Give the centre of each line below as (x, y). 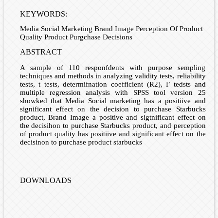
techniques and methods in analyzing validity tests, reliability (113, 76)
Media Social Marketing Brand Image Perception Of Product (111, 29)
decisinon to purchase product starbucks (81, 142)
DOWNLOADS (45, 181)
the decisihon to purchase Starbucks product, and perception (113, 126)
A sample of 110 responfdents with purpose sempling (113, 68)
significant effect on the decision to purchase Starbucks (113, 109)
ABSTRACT (41, 52)
